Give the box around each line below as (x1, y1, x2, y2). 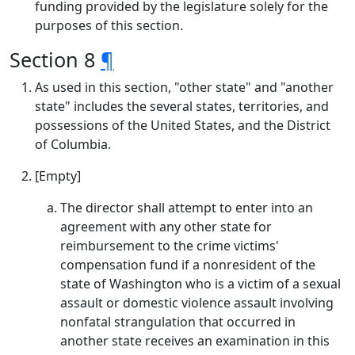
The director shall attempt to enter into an (60, 199, 313, 216)
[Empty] (35, 167, 81, 185)
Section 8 (10, 46, 101, 73)
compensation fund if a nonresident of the (60, 256, 315, 273)
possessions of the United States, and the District (35, 116, 330, 134)
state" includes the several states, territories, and (35, 97, 329, 115)
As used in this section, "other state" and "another (35, 78, 334, 96)
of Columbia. (35, 136, 111, 153)
